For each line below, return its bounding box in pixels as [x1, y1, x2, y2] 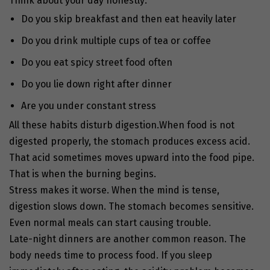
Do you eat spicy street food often [21, 57, 172, 69]
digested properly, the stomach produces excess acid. [9, 136, 250, 148]
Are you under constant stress [21, 100, 156, 112]
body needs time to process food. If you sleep [9, 250, 212, 262]
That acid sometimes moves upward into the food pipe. [9, 152, 254, 164]
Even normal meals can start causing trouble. [9, 217, 211, 229]
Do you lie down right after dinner [21, 78, 172, 90]
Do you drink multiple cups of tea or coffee [21, 35, 211, 47]
